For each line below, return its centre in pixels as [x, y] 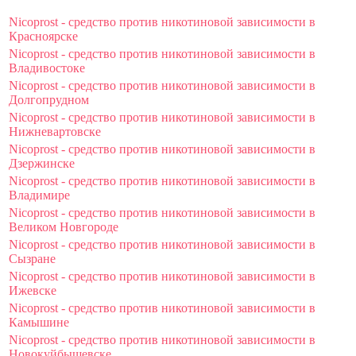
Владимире [39, 195]
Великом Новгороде [64, 226]
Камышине [39, 322]
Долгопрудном [49, 99]
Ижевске [33, 290]
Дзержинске [42, 163]
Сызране [32, 258]
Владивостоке [47, 68]
